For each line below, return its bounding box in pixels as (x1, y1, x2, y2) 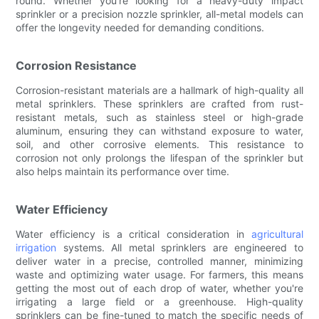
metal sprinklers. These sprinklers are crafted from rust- (16, 97, 303, 110)
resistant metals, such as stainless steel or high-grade (16, 110, 303, 123)
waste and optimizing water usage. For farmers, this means (16, 268, 303, 281)
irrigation (16, 241, 57, 253)
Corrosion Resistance (16, 58, 137, 73)
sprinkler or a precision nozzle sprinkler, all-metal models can (16, 7, 303, 20)
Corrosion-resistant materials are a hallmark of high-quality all (16, 83, 303, 96)
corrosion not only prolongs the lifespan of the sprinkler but (16, 151, 303, 164)
